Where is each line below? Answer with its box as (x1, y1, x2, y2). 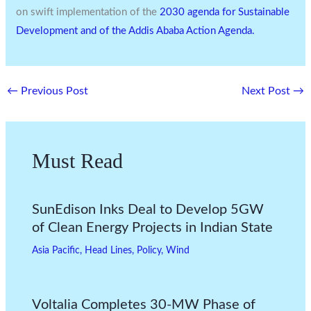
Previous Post (18, 85, 89, 96)
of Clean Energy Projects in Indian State (31, 220, 273, 235)
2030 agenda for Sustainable (160, 6, 290, 17)
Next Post (241, 85, 293, 96)
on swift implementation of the (16, 6, 160, 17)
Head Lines (84, 245, 132, 255)
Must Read (31, 149, 123, 172)
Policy (136, 245, 161, 255)
